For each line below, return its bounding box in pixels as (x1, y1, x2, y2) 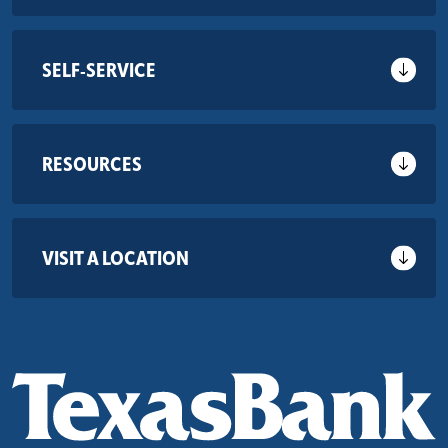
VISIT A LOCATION (42, 246, 189, 271)
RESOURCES (42, 152, 142, 177)
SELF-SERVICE (42, 58, 156, 83)
